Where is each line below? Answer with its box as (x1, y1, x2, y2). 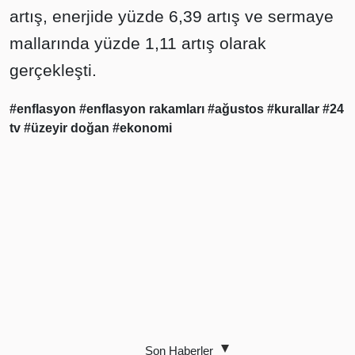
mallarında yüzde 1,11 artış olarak (10, 34, 266, 52)
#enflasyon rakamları (79, 102, 208, 116)
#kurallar (267, 102, 323, 116)
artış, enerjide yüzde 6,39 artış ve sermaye (10, 7, 334, 25)
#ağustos (208, 102, 267, 116)
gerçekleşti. (10, 61, 97, 79)
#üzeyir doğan (24, 121, 113, 135)
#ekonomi (113, 121, 172, 135)
